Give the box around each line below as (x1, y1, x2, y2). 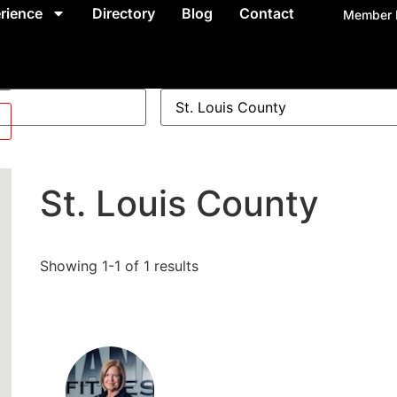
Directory (91, 4, 155, 22)
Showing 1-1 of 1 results (39, 257, 198, 275)
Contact (238, 4, 294, 22)
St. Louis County (39, 182, 319, 225)
